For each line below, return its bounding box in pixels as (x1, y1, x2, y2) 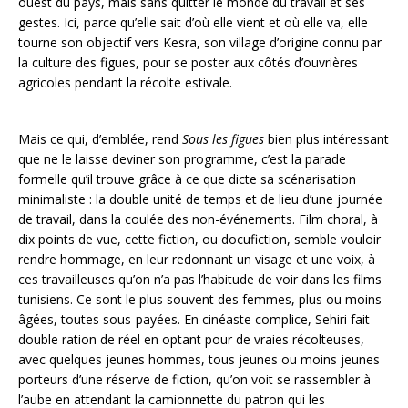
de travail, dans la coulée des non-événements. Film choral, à (18, 210, 378, 228)
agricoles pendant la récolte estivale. (18, 74, 232, 91)
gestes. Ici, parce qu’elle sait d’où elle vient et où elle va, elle (18, 14, 368, 31)
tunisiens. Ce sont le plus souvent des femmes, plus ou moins (18, 291, 382, 308)
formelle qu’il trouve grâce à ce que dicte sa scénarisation (18, 170, 356, 188)
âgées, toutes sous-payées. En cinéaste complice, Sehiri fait (18, 311, 370, 328)
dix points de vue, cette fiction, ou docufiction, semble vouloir (18, 230, 381, 248)
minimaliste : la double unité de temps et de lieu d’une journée (18, 190, 382, 208)
